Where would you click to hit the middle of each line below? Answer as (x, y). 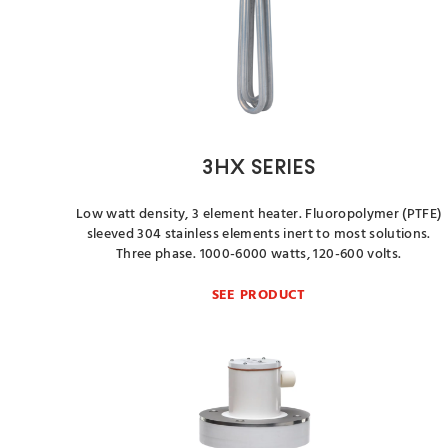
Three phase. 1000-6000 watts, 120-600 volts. (258, 254)
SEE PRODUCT (258, 295)
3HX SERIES (258, 168)
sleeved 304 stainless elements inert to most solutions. (258, 234)
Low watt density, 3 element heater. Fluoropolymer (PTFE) (258, 214)
